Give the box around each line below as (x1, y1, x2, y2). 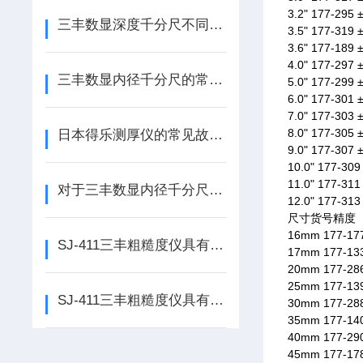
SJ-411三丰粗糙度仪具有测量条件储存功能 (209, 293, 224, 308)
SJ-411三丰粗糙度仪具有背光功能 (209, 237, 224, 253)
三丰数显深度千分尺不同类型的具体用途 (208, 17, 223, 32)
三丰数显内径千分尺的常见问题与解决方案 (208, 72, 223, 88)
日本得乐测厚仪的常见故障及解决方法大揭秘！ (208, 127, 223, 143)
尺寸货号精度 (288, 211, 357, 224)
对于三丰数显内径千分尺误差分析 (208, 182, 223, 198)
